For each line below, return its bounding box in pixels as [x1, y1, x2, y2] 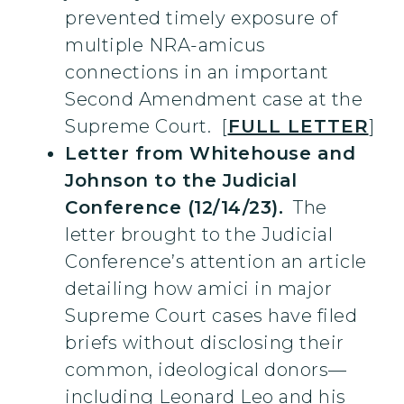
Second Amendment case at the [65, 88, 363, 111]
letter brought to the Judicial [65, 224, 333, 246]
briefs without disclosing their [65, 332, 344, 354]
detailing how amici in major [65, 278, 332, 300]
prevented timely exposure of [65, 7, 337, 30]
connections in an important [65, 61, 329, 84]
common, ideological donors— [65, 359, 347, 381]
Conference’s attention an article [65, 251, 367, 273]
